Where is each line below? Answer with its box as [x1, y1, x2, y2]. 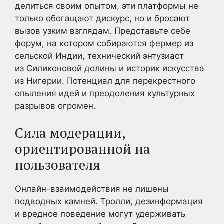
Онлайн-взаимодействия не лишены [15, 184, 169, 194]
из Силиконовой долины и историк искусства [15, 63, 204, 73]
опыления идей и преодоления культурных [15, 88, 195, 98]
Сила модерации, [15, 124, 125, 142]
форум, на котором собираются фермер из [15, 38, 193, 48]
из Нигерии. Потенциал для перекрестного [15, 75, 195, 86]
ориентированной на [15, 140, 150, 158]
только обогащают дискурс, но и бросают [15, 13, 190, 23]
